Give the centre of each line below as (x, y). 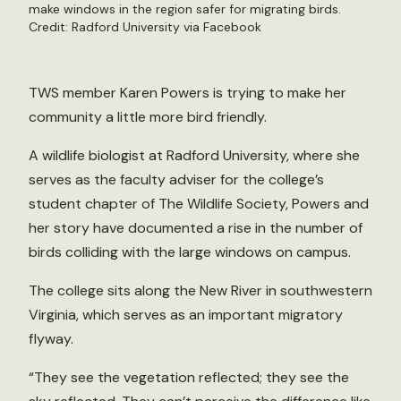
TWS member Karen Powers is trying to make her (188, 93)
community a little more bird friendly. (148, 117)
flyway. (51, 339)
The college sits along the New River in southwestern (200, 290)
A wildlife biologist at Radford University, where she (194, 155)
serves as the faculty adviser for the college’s (176, 179)
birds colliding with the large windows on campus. (190, 252)
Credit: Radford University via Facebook (145, 27)
